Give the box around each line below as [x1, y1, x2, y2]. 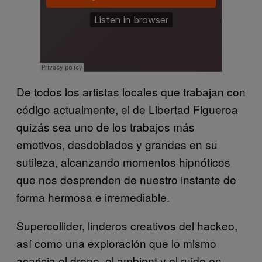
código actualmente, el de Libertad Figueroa [16, 101, 238, 118]
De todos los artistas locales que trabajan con [16, 84, 246, 100]
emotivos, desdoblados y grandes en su [16, 136, 218, 153]
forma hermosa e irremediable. [16, 189, 170, 205]
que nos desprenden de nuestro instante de [16, 171, 236, 188]
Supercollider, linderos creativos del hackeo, [16, 218, 237, 234]
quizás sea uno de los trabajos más [16, 119, 195, 135]
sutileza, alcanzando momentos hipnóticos [16, 154, 230, 170]
